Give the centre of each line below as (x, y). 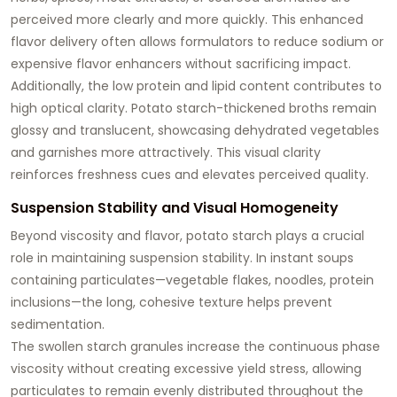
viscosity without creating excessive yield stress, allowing (186, 368)
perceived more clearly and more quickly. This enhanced (187, 19)
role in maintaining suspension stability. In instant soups (182, 257)
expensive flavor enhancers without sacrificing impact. (181, 63)
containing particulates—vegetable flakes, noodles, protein (192, 280)
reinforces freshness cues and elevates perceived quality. (190, 174)
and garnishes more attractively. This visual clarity (166, 152)
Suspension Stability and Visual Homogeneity (175, 207)
